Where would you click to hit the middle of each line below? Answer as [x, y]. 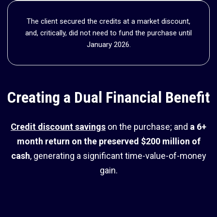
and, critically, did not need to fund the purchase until [108, 33]
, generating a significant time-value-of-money [118, 155]
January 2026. [108, 44]
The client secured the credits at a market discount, [108, 21]
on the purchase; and [148, 126]
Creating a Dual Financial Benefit [108, 97]
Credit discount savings [58, 126]
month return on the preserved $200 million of [108, 141]
